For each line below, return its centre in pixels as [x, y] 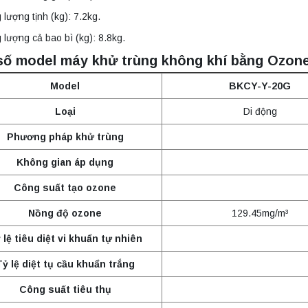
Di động [260, 111]
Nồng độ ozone [65, 213]
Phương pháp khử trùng [65, 136]
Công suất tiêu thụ [65, 289]
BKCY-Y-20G [260, 86]
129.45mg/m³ [260, 213]
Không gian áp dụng [65, 162]
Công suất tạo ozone [65, 187]
